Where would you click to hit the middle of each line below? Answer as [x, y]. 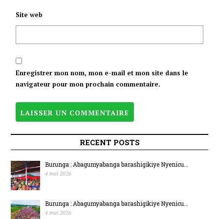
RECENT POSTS [109, 142]
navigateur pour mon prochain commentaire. [88, 84]
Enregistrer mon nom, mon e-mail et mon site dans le [102, 73]
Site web [29, 15]
